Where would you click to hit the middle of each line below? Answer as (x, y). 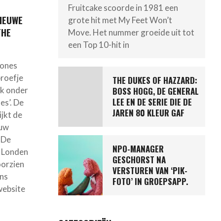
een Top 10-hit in (98, 44)
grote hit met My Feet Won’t (120, 20)
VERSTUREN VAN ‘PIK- (150, 170)
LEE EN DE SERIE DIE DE (152, 102)
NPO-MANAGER (138, 148)
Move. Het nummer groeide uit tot (131, 32)
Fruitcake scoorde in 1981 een (123, 7)
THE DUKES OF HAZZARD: (155, 80)
